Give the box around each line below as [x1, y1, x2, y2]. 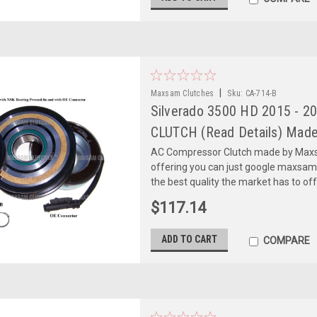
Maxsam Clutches [150, 88, 214, 98]
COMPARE [263, 234, 310, 246]
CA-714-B [245, 88, 277, 98]
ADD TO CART [161, 233, 217, 245]
